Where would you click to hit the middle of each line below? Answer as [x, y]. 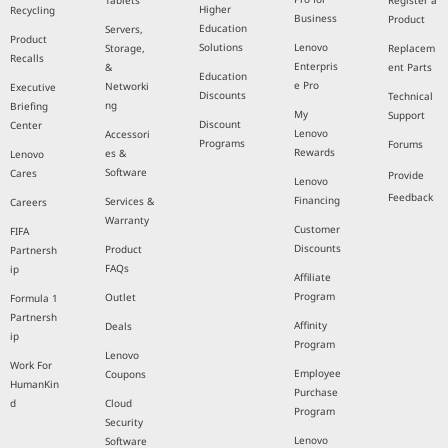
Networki [126, 86]
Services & [129, 201]
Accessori [127, 134]
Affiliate [312, 277]
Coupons [125, 374]
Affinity [310, 325]
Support [407, 115]
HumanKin [34, 384]
